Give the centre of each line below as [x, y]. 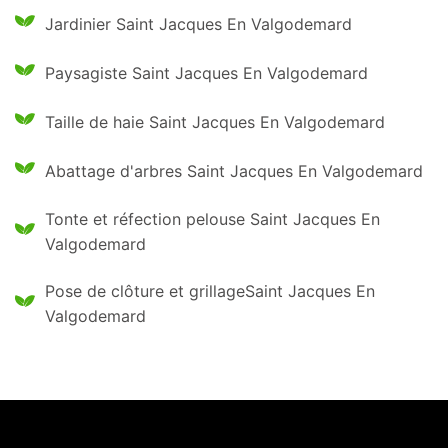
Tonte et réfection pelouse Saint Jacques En [212, 219]
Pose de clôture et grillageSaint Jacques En [107, 291]
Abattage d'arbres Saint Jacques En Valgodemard [234, 171]
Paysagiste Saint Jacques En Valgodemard [206, 73]
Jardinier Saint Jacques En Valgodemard [198, 24]
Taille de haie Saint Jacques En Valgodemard [215, 122]
